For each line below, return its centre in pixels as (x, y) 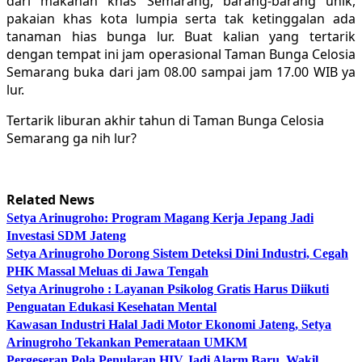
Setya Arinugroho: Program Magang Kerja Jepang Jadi (160, 217)
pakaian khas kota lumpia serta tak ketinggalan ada (181, 18)
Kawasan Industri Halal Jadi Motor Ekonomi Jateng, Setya (169, 324)
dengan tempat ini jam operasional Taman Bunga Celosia (181, 54)
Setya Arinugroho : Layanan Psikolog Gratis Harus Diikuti (168, 288)
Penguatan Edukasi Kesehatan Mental (112, 306)
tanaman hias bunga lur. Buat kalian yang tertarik (181, 36)
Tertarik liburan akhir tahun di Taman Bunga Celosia (165, 120)
